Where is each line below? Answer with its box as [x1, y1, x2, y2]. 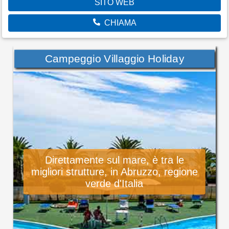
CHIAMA [104, 18, 136, 27]
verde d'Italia [85, 177, 144, 189]
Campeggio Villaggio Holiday [44, 53, 185, 65]
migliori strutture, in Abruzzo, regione [31, 166, 198, 177]
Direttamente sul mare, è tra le [44, 154, 184, 166]
